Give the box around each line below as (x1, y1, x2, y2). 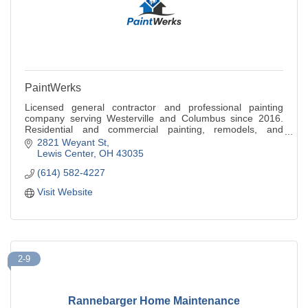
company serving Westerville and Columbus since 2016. (25, 113, 283, 124)
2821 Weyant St (36, 136, 107, 148)
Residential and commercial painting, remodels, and (25, 124, 283, 135)
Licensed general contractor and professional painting (25, 102, 283, 113)
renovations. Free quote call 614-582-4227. (25, 135, 214, 146)
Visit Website (36, 186, 93, 197)
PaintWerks (25, 82, 81, 94)
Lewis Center (36, 147, 93, 159)
